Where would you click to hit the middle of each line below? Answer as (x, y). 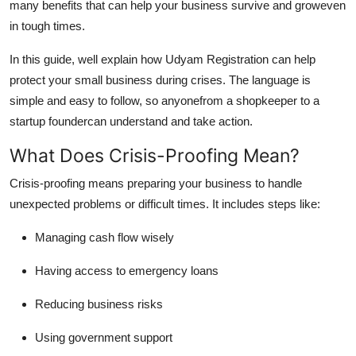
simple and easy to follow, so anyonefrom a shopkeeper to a (164, 100)
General (35, 52)
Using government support (104, 337)
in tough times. (47, 25)
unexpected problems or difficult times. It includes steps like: (165, 203)
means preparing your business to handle (193, 183)
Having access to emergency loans (127, 270)
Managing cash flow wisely (104, 237)
